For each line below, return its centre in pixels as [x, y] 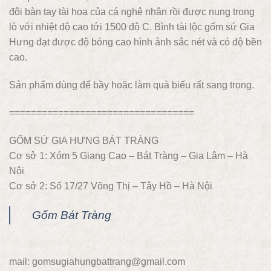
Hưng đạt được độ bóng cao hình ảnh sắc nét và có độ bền [135, 42]
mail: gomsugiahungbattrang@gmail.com [97, 262]
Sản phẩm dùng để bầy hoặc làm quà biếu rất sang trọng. [132, 85]
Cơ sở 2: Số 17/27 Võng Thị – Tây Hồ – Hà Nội [111, 186]
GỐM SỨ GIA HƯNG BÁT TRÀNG [84, 140]
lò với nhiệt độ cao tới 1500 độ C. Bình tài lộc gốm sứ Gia [132, 27]
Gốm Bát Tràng [72, 215]
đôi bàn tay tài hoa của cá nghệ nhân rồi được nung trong [132, 12]
